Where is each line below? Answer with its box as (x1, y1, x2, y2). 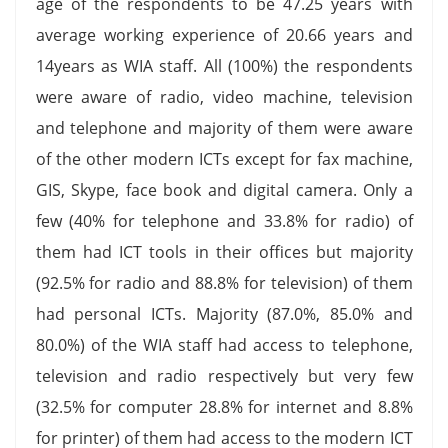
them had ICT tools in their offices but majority (35, 240, 413, 263)
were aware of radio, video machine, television (35, 85, 413, 108)
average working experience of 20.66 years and (35, 23, 413, 46)
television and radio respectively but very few (35, 364, 413, 387)
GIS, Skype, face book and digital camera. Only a (35, 178, 413, 201)
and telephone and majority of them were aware (35, 116, 413, 139)
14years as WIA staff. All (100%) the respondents (35, 54, 413, 77)
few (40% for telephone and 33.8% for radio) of (35, 209, 413, 232)
